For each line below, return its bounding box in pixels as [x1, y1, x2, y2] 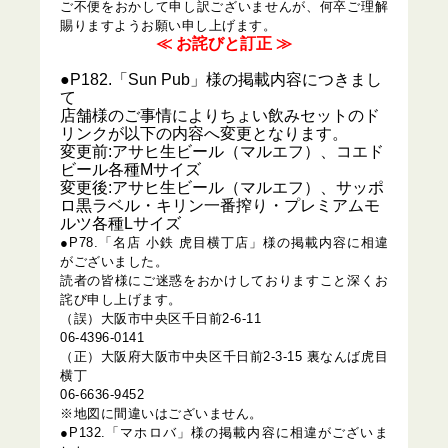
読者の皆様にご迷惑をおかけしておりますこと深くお [60, 273, 388, 288]
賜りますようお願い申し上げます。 [60, 18, 276, 33]
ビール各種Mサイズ [60, 161, 201, 178]
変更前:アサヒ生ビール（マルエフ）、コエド [60, 143, 384, 160]
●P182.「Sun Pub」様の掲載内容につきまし [60, 71, 382, 88]
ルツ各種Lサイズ [60, 215, 181, 232]
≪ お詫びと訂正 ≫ [156, 35, 292, 52]
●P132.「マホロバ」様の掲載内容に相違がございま [60, 425, 388, 440]
